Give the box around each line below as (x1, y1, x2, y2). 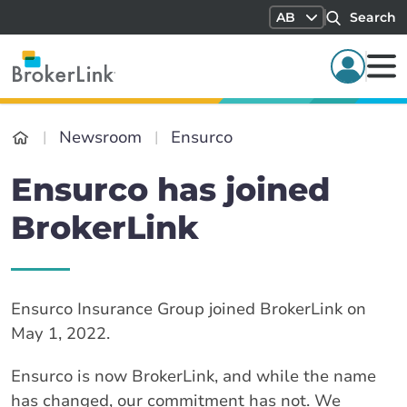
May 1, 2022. (11, 323, 110, 344)
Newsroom (59, 126, 142, 148)
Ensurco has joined (11, 170, 330, 209)
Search (350, 9, 396, 25)
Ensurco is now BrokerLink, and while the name (11, 365, 376, 387)
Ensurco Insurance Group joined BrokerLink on (11, 298, 366, 320)
